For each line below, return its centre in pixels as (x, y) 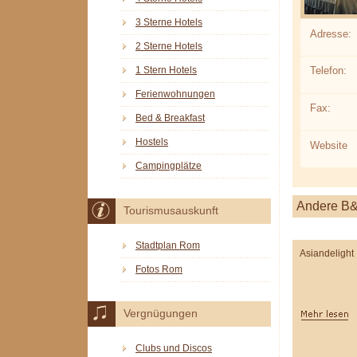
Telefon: (328, 71)
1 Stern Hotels (166, 71)
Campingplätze (169, 166)
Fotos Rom (159, 269)
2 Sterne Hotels (169, 47)
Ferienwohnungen (175, 94)
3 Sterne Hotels (169, 23)
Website (328, 145)
